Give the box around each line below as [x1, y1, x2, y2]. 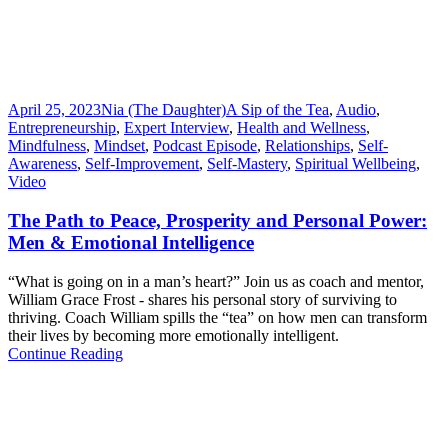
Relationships [265, 137, 350, 155]
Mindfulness [8, 137, 86, 155]
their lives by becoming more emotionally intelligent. [8, 326, 339, 344]
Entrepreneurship [8, 119, 116, 137]
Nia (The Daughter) [101, 101, 226, 119]
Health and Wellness [237, 119, 366, 137]
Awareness [8, 155, 77, 173]
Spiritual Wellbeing [295, 155, 416, 173]
